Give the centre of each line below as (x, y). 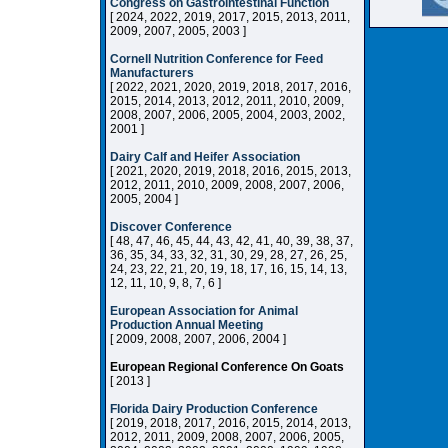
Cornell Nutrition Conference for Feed (216, 59)
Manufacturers (152, 73)
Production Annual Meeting (186, 325)
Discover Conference (171, 227)
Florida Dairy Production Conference (214, 409)
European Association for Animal (204, 311)
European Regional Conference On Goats (227, 367)
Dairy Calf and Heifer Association (205, 157)
